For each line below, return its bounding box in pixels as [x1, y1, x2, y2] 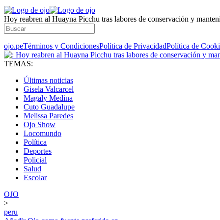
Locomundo [24, 129, 61, 137]
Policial [24, 156, 47, 164]
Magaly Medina [24, 94, 73, 102]
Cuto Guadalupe [24, 103, 75, 111]
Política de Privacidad [99, 42, 166, 50]
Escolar [24, 173, 47, 182]
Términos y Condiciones [23, 42, 99, 50]
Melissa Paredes [24, 111, 73, 120]
